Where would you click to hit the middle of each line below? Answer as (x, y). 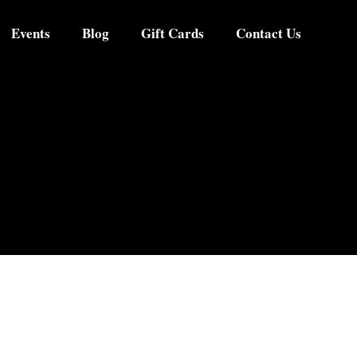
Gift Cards (173, 33)
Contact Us (269, 33)
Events (31, 33)
